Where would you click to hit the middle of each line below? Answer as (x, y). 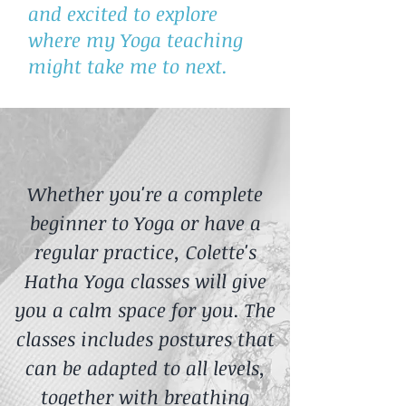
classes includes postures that (145, 338)
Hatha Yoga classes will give (145, 280)
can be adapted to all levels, (145, 367)
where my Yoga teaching (135, 39)
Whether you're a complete (145, 193)
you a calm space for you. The (145, 309)
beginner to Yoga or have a (145, 222)
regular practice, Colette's (145, 251)
